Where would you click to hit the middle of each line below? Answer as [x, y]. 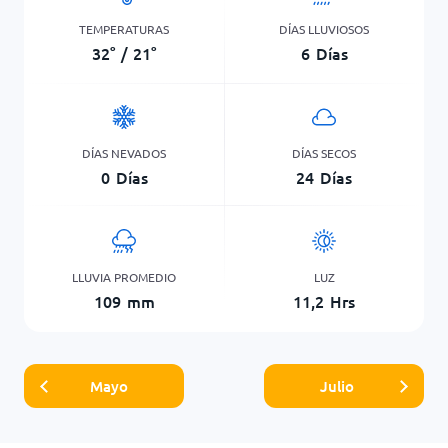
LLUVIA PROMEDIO [124, 276]
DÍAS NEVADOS [124, 152]
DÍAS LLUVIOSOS [324, 28]
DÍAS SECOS [324, 152]
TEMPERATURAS [124, 28]
